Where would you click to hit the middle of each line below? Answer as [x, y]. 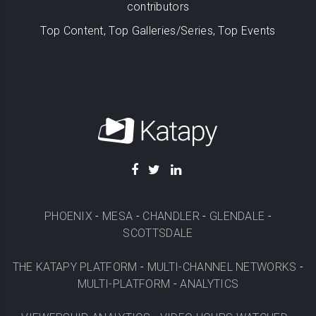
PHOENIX [68, 216]
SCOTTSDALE [158, 233]
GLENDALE [237, 216]
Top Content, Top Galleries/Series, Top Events [158, 31]
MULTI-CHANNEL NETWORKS [222, 267]
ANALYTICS [209, 284]
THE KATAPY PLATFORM [75, 267]
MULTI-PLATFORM [124, 284]
